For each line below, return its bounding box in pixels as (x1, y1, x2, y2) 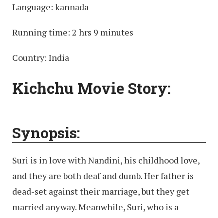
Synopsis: (12, 123, 80, 143)
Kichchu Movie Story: (12, 78, 171, 98)
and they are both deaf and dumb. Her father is (12, 170, 194, 182)
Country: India (12, 51, 69, 63)
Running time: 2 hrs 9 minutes (12, 26, 133, 38)
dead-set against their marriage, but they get (12, 185, 189, 198)
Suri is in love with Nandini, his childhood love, (12, 154, 200, 166)
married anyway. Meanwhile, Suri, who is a (12, 201, 179, 213)
